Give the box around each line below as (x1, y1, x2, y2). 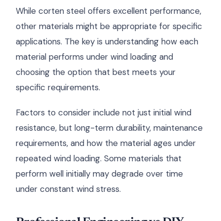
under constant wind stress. (16, 184, 121, 194)
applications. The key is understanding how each (16, 36, 198, 47)
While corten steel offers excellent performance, (16, 5, 201, 16)
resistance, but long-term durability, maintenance (16, 122, 203, 133)
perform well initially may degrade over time (16, 168, 183, 179)
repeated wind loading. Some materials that (16, 153, 182, 164)
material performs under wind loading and (16, 51, 173, 62)
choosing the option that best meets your (16, 67, 176, 77)
